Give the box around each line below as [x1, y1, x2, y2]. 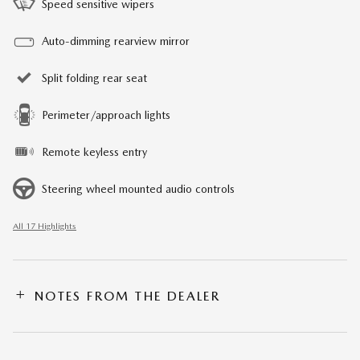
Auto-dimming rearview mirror [42, 34, 190, 47]
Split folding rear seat [42, 71, 147, 84]
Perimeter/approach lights [42, 108, 170, 121]
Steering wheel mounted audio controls [42, 182, 235, 195]
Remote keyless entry [42, 145, 147, 158]
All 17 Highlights [13, 220, 76, 231]
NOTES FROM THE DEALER [34, 288, 221, 304]
